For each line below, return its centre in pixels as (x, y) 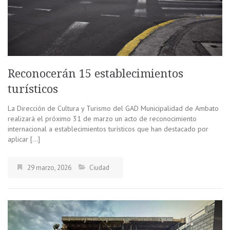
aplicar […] (24, 139)
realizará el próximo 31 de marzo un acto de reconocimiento (102, 119)
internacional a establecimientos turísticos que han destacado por (108, 129)
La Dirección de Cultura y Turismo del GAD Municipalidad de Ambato (113, 109)
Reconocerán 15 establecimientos (95, 74)
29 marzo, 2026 (49, 168)
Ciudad (99, 168)
